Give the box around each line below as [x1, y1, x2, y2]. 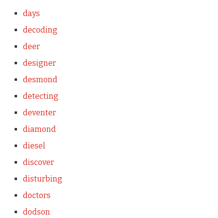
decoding [22, 25, 57, 35]
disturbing [22, 174, 62, 183]
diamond [22, 124, 56, 134]
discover [22, 157, 54, 167]
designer [22, 58, 56, 68]
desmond [22, 74, 57, 84]
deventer [22, 108, 56, 117]
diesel [22, 141, 45, 150]
